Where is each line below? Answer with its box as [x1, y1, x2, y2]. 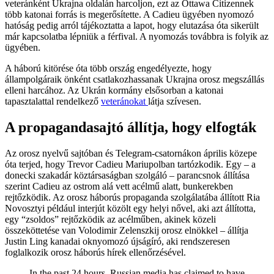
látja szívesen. [148, 96, 201, 107]
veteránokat [101, 96, 148, 107]
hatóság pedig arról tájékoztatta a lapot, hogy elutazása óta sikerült [5, 20, 259, 31]
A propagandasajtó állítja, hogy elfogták [5, 119, 256, 136]
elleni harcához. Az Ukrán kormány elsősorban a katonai [5, 85, 223, 96]
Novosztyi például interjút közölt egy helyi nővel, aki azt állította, [5, 203, 256, 214]
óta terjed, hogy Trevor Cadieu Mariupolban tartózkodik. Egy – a [5, 159, 256, 170]
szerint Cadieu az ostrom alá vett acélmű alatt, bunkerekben [5, 181, 233, 192]
